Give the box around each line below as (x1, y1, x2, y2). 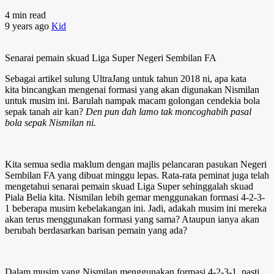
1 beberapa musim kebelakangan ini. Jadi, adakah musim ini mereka (5, 202, 267, 213)
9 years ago (5, 20, 51, 31)
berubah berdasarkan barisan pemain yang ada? (5, 224, 187, 235)
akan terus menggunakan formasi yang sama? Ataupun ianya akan (5, 213, 259, 224)
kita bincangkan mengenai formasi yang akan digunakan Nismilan (5, 84, 259, 95)
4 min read (5, 9, 46, 20)
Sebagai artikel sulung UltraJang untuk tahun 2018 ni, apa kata (5, 73, 246, 84)
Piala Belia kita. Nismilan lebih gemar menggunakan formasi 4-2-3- (5, 191, 265, 202)
